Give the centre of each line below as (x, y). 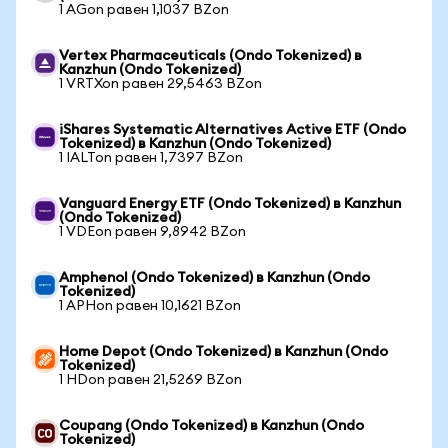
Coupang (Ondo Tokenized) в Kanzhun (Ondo (211, 426)
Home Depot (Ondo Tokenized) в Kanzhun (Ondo (223, 352)
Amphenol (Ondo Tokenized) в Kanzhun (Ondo (214, 278)
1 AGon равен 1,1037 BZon (144, 10)
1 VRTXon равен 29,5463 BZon (160, 84)
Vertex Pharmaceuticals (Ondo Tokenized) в (210, 56)
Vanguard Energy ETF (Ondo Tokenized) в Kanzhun (230, 204)
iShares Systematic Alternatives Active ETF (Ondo (232, 130)
